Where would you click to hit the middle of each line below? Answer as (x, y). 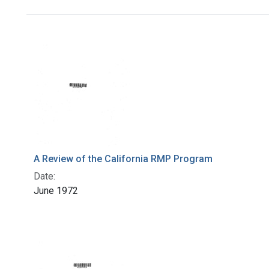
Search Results (90, 36)
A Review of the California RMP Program (123, 159)
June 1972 (56, 191)
